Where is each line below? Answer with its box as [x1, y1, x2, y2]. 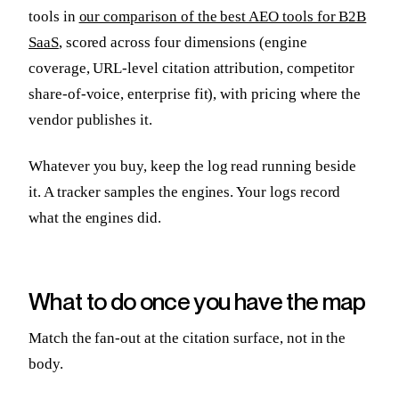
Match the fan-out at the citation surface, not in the [28, 330, 346, 347]
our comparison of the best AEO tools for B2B [78, 7, 367, 25]
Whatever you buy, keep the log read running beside [28, 157, 356, 175]
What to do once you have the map [28, 287, 366, 316]
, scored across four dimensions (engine [58, 33, 307, 51]
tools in [28, 7, 79, 25]
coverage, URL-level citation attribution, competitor [28, 59, 355, 77]
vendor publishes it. [28, 110, 152, 128]
